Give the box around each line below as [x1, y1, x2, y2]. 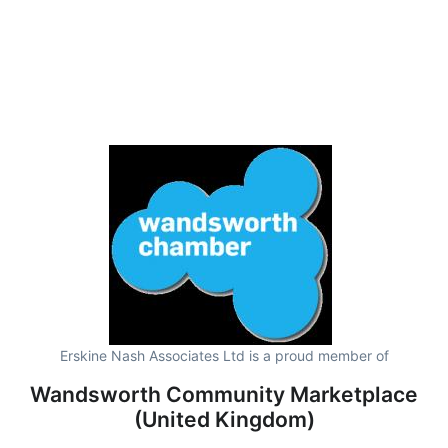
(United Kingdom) [133, 406, 315, 432]
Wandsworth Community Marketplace [30, 381, 418, 407]
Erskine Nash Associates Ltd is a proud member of [59, 346, 389, 364]
